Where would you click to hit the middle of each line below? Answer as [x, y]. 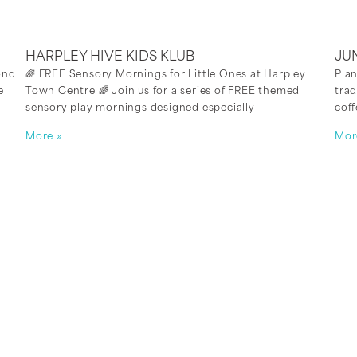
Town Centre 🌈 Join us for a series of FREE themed [163, 92]
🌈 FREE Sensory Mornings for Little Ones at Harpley [166, 75]
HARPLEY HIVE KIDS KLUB [110, 58]
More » [44, 137]
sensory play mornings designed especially [140, 109]
